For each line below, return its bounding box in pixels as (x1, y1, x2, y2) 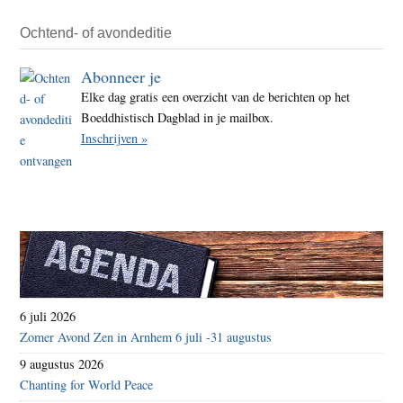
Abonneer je (80, 65, 161, 87)
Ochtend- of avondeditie (20, 24, 173, 40)
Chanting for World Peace (20, 375, 154, 393)
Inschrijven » (80, 129, 148, 147)
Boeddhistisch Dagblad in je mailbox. (80, 108, 273, 126)
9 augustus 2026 (20, 354, 104, 372)
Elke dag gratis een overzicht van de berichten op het (80, 87, 350, 105)
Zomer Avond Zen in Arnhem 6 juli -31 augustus (20, 327, 273, 345)
